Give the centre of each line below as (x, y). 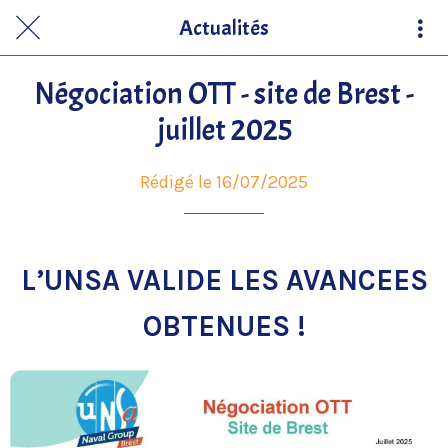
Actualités (224, 27)
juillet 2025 (224, 130)
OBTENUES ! (224, 327)
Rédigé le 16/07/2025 (224, 181)
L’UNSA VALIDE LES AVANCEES (224, 281)
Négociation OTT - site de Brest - (224, 94)
